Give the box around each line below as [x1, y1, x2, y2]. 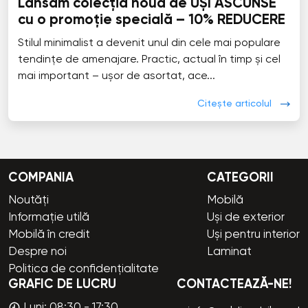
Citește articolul [197, 99, 272, 109]
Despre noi [8, 246, 67, 258]
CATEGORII [207, 172, 274, 185]
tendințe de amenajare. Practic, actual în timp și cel [17, 54, 280, 66]
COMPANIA [8, 172, 74, 185]
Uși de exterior [207, 212, 285, 224]
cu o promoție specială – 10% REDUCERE [17, 13, 285, 27]
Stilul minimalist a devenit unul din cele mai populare [17, 38, 280, 49]
